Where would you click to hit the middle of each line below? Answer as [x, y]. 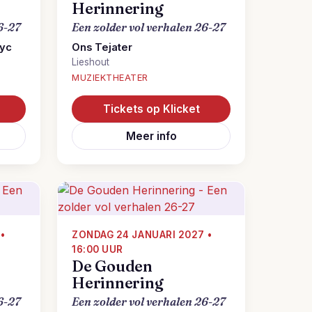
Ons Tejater [102, 47]
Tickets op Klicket [151, 109]
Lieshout [91, 62]
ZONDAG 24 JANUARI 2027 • [142, 235]
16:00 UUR [97, 249]
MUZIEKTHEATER [110, 78]
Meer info [151, 136]
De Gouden [112, 266]
